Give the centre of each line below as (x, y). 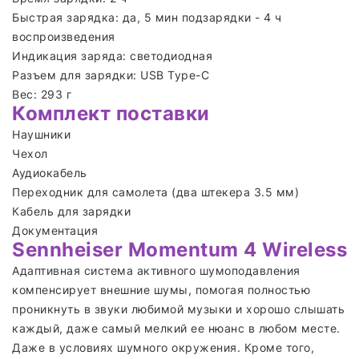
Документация (55, 230)
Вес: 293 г (42, 94)
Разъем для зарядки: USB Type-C (113, 75)
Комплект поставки (111, 113)
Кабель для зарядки (71, 211)
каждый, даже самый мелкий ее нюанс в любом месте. (176, 328)
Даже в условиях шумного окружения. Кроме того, (163, 347)
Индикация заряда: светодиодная (112, 55)
